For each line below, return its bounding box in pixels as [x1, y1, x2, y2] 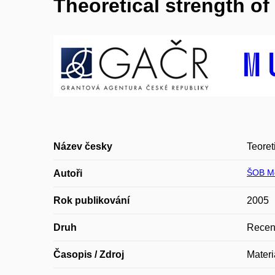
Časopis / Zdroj [53, 249, 124, 260]
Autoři [53, 168, 82, 179]
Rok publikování [53, 195, 130, 206]
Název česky [53, 141, 112, 152]
